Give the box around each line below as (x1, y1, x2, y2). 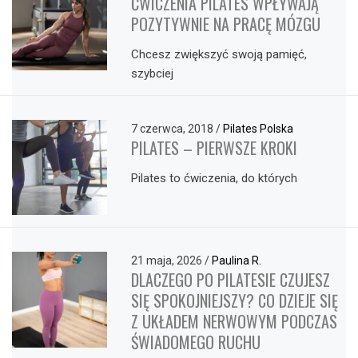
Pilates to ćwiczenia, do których (131, 171, 298, 186)
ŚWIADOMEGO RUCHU (131, 330, 261, 355)
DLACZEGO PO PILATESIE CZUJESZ (131, 268, 331, 292)
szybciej (131, 66, 174, 82)
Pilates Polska (223, 122, 294, 136)
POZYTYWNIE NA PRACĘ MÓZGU (131, 11, 321, 36)
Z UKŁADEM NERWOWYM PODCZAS (131, 309, 338, 334)
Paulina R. (212, 254, 262, 268)
